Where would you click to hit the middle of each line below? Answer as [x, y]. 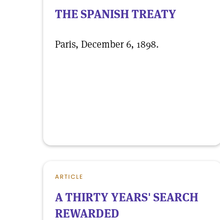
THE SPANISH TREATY [116, 14]
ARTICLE [69, 177]
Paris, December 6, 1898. [107, 44]
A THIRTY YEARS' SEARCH [127, 197]
